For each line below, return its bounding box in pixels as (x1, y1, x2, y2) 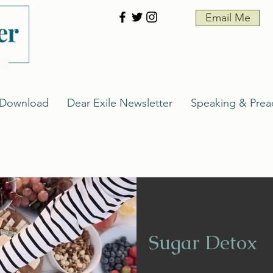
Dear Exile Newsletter (67, 96, 172, 110)
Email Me (205, 11, 250, 24)
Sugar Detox (149, 230, 257, 255)
